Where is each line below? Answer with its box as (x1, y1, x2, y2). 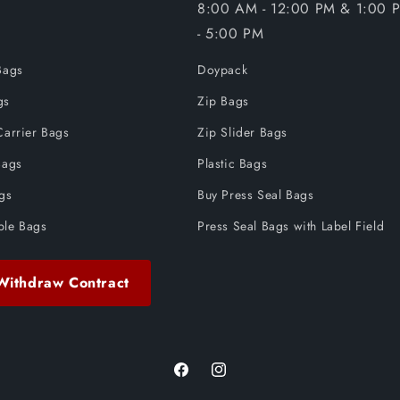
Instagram (209, 370, 265, 388)
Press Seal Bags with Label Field (197, 217, 385, 235)
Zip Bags (197, 92, 249, 110)
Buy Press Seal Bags (197, 186, 314, 204)
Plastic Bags (197, 154, 268, 172)
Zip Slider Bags (197, 123, 287, 141)
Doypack (197, 61, 248, 79)
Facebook (171, 370, 228, 388)
